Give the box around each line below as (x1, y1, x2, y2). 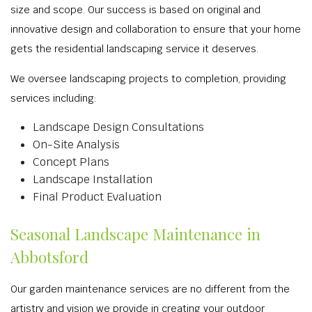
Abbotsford (10, 247, 88, 267)
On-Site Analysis (33, 137, 120, 152)
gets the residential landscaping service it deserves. (10, 42, 258, 55)
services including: (10, 92, 97, 104)
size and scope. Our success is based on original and (10, 3, 260, 16)
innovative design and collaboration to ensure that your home (10, 23, 301, 36)
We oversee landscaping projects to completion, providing (10, 72, 286, 85)
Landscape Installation (33, 172, 153, 187)
